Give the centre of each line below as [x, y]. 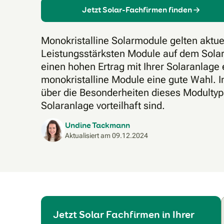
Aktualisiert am [88, 136]
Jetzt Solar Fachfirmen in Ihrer [124, 214]
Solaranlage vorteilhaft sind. [103, 105]
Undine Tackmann [97, 125]
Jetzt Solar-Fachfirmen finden [137, 10]
